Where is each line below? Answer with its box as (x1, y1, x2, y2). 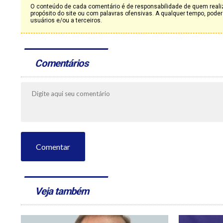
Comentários (34, 57, 91, 70)
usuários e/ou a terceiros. (30, 16, 102, 24)
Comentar (36, 142, 70, 152)
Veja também (34, 185, 91, 198)
